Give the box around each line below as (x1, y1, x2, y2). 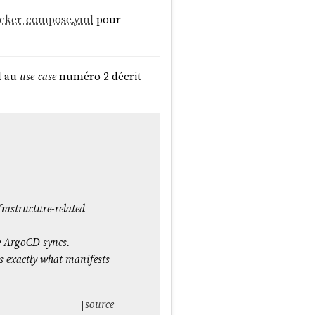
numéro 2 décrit (56, 68, 141, 84)
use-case (19, 68, 56, 84)
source (84, 296, 114, 311)
